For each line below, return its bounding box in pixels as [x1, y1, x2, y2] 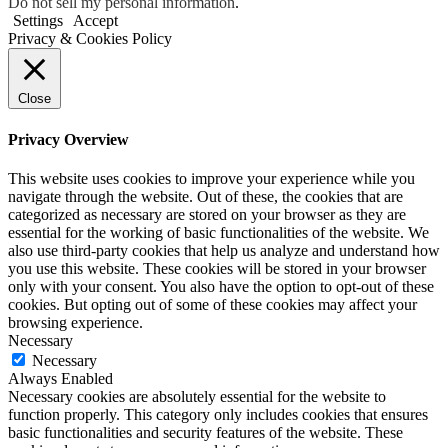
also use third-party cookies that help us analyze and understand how [8, 241, 440, 259]
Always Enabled [8, 369, 113, 387]
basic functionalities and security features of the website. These [8, 423, 403, 441]
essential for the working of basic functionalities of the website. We [8, 223, 429, 241]
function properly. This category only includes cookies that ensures [8, 405, 428, 423]
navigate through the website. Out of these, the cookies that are [8, 187, 403, 205]
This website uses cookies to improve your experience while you [8, 169, 415, 187]
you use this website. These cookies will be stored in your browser [8, 259, 426, 277]
